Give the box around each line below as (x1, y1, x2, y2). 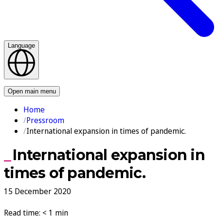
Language (8, 41, 35, 49)
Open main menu (8, 87, 56, 95)
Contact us (91, 78, 127, 86)
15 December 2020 (4, 186, 71, 197)
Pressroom (26, 114, 64, 126)
